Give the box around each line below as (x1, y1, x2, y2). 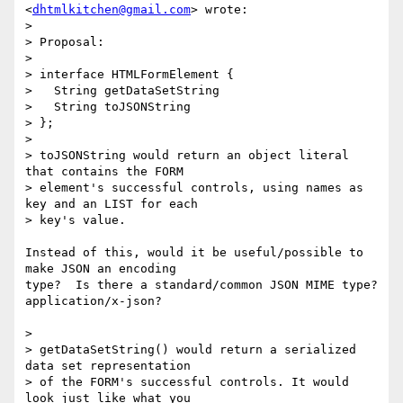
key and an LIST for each (25, 197, 198, 211)
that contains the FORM (25, 165, 184, 179)
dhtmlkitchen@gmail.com (32, 3, 191, 17)
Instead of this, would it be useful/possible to (25, 246, 363, 260)
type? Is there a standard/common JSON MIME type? (25, 278, 378, 292)
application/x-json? (25, 294, 162, 309)
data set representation (25, 359, 191, 373)
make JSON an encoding (25, 262, 176, 276)
